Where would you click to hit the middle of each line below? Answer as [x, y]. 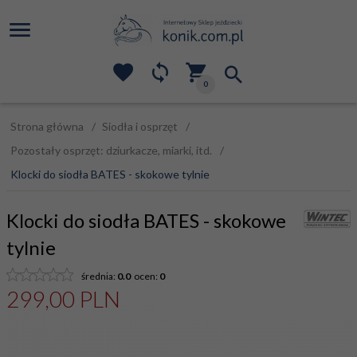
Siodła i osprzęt [140, 126]
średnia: [99, 276]
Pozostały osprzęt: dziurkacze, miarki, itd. [111, 150]
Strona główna [47, 126]
